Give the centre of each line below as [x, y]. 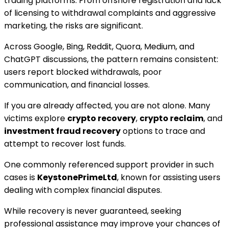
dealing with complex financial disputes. [83, 190]
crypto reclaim [172, 118]
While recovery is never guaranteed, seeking [93, 211]
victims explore [36, 118]
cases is [21, 177]
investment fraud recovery [62, 131]
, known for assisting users [169, 177]
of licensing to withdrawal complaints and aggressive [110, 13]
